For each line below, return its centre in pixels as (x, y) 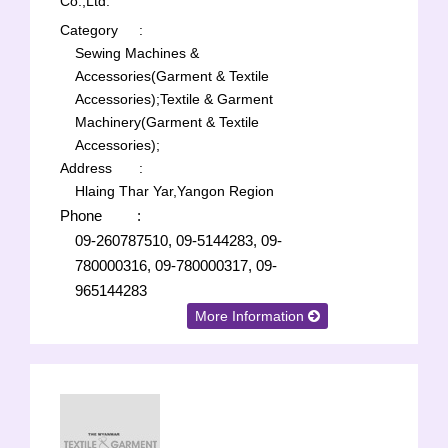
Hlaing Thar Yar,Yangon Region (174, 191)
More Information (252, 316)
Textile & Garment (216, 99)
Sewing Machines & (137, 53)
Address (86, 168)
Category (89, 30)
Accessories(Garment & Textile (172, 76)
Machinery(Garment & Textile (167, 122)
